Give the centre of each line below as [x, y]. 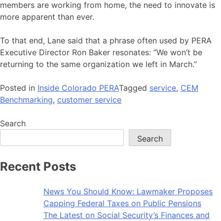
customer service [89, 100]
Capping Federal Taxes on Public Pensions [122, 203]
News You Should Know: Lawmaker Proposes [128, 191]
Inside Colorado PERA [78, 88]
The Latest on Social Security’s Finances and [127, 215]
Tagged [134, 88]
